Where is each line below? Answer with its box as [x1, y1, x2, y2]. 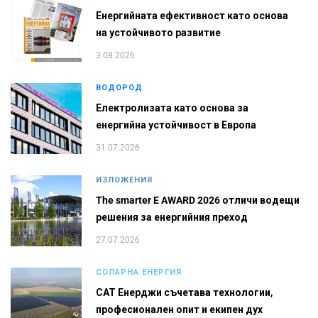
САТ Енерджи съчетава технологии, [96, 287, 273, 299]
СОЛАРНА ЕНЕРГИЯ [96, 267, 182, 277]
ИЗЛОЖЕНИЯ [96, 175, 153, 185]
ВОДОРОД [96, 82, 143, 92]
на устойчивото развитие [96, 27, 221, 39]
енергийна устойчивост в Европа [96, 119, 256, 131]
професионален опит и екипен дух [96, 304, 263, 316]
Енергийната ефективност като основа [96, 10, 288, 22]
